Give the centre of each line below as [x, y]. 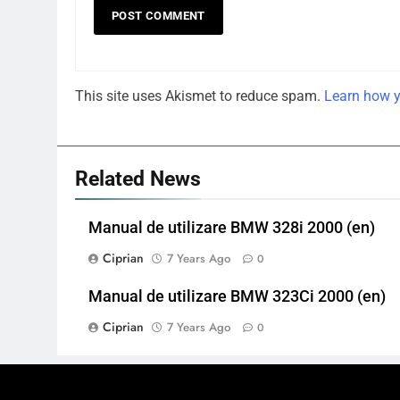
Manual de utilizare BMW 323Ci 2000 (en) [237, 297]
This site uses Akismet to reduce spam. [200, 96]
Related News [138, 179]
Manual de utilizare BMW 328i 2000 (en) [232, 228]
